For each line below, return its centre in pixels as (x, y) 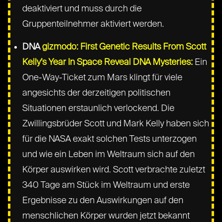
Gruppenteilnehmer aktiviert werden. (93, 24)
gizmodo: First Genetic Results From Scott (124, 47)
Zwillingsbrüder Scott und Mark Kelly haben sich (116, 124)
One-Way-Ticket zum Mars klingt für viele (103, 78)
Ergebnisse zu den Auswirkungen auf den (103, 200)
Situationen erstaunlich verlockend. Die (99, 108)
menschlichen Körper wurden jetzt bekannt (106, 216)
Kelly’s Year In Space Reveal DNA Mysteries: (108, 62)
